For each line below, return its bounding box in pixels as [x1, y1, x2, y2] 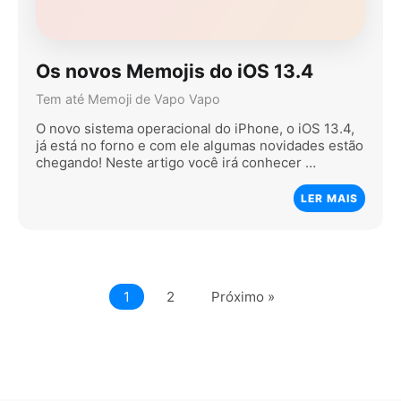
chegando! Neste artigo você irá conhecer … [36, 153, 316, 171]
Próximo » [210, 287, 275, 305]
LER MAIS [301, 191, 358, 205]
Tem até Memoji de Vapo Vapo [36, 90, 220, 107]
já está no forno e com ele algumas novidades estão [36, 136, 363, 154]
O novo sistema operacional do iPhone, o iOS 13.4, [36, 119, 354, 137]
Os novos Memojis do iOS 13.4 [36, 60, 313, 83]
